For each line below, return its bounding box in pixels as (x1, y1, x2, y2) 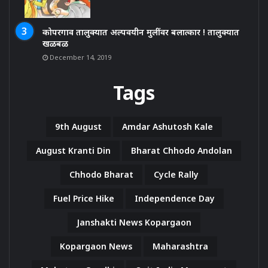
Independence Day (135, 193, 215, 205)
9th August (55, 121, 102, 133)
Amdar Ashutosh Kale (122, 121, 213, 133)
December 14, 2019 (50, 53, 111, 62)
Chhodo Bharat (69, 169, 133, 181)
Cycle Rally (154, 169, 199, 181)
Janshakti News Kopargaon (77, 217, 191, 229)
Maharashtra (153, 240, 208, 252)
